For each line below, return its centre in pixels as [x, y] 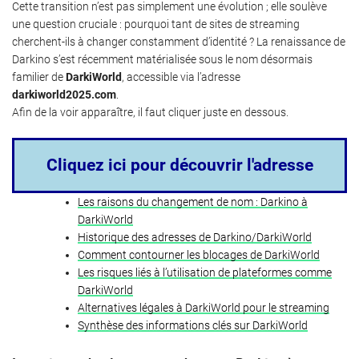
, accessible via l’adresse [181, 77]
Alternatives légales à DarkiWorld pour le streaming [204, 307]
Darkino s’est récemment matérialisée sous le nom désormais [162, 59]
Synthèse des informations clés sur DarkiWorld [193, 325]
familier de [39, 77]
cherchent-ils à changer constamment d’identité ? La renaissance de [179, 41]
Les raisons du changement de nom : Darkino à [193, 202]
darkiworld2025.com [64, 94]
